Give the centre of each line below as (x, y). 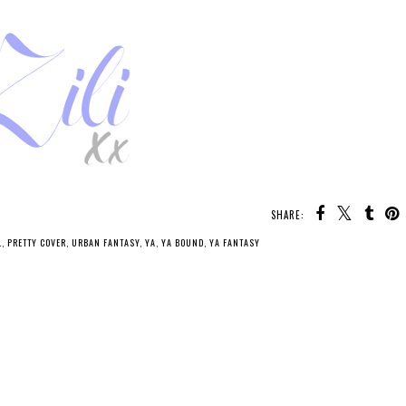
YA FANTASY (235, 243)
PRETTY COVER (37, 243)
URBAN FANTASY (106, 243)
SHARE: (288, 215)
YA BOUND (183, 243)
